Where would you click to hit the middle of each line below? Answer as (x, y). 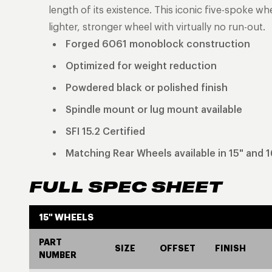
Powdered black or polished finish (147, 87)
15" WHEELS (66, 217)
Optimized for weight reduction (141, 65)
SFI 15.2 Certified (105, 131)
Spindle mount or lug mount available (154, 109)
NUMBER (58, 255)
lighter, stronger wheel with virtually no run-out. (157, 26)
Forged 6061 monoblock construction (158, 43)
